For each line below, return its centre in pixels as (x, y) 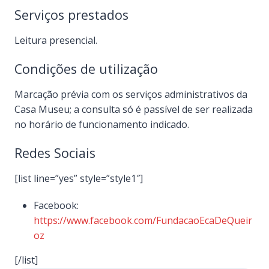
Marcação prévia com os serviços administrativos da (131, 95)
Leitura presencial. (56, 41)
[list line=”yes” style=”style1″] (79, 179)
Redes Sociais (55, 153)
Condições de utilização (86, 69)
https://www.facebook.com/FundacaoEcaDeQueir (143, 221)
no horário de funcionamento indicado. (102, 125)
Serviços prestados (71, 15)
